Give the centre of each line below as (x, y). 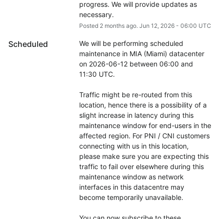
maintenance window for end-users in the (145, 126)
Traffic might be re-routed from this (135, 95)
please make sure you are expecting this (144, 156)
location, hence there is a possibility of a (143, 105)
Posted (89, 26)
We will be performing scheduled (131, 44)
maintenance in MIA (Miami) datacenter (142, 54)
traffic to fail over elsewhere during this (141, 167)
